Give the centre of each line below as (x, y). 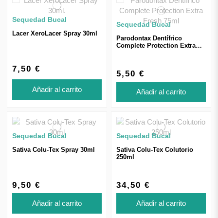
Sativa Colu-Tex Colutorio (155, 150)
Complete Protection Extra (156, 46)
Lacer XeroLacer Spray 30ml (55, 33)
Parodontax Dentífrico (149, 38)
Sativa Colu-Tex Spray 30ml (54, 150)
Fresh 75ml (133, 53)
